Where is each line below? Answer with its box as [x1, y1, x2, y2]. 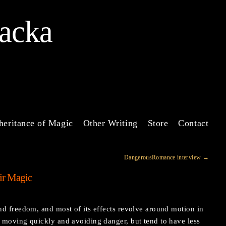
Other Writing [83, 118, 138, 128]
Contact [178, 118, 209, 128]
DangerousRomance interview [124, 154, 203, 161]
